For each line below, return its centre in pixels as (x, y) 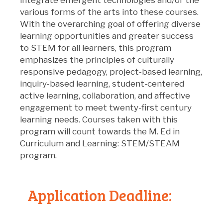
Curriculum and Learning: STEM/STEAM (100, 143)
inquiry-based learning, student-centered (102, 83)
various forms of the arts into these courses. (109, 12)
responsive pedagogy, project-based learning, (111, 71)
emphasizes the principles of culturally (97, 59)
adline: (149, 195)
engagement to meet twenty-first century (106, 107)
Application (67, 195)
